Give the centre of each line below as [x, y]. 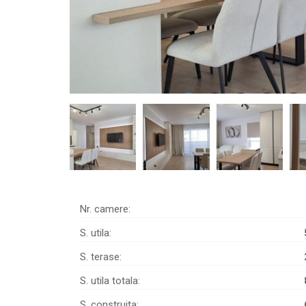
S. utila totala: [110, 281]
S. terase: [101, 257]
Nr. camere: [105, 209]
